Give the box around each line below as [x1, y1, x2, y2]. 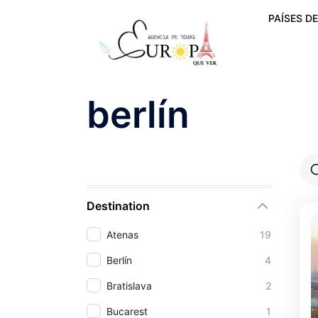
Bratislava [106, 279, 152, 292]
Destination [87, 198, 150, 213]
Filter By [87, 156, 143, 174]
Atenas [106, 228, 138, 241]
